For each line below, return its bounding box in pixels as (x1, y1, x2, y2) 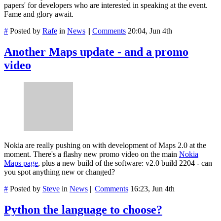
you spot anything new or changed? (4, 167, 115, 176)
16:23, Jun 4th (130, 184, 175, 193)
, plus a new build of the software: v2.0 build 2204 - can (38, 158, 212, 167)
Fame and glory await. (4, 9, 74, 18)
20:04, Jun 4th (128, 26, 172, 35)
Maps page (4, 158, 38, 167)
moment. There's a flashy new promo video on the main (4, 149, 179, 158)
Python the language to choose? (4, 203, 162, 216)
